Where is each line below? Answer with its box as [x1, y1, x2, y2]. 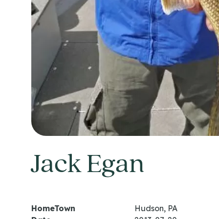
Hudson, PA [134, 203, 177, 213]
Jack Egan [31, 152, 144, 179]
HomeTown [31, 203, 75, 213]
